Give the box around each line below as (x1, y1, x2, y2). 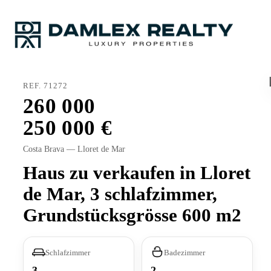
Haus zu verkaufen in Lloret (23, 162, 250, 184)
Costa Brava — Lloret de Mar (23, 145, 125, 154)
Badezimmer (164, 247, 206, 257)
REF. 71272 (23, 81, 68, 91)
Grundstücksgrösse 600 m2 (23, 204, 241, 226)
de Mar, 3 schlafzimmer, (23, 183, 217, 205)
